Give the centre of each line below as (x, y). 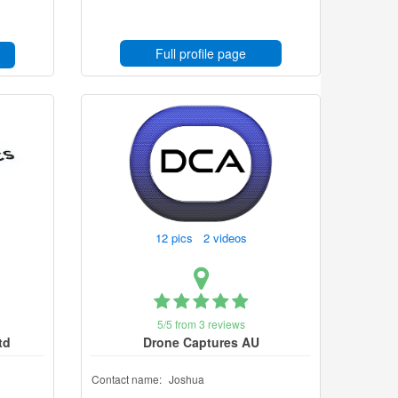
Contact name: (127, 379)
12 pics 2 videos (203, 238)
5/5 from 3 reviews (201, 324)
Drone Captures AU (201, 342)
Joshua (187, 379)
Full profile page (201, 53)
